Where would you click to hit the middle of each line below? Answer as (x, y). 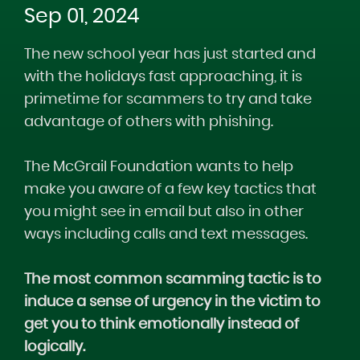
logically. (55, 347)
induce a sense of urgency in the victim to (172, 302)
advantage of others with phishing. (149, 122)
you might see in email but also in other (164, 212)
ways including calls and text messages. (166, 235)
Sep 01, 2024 (82, 16)
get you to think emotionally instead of (162, 325)
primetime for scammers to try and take (168, 100)
